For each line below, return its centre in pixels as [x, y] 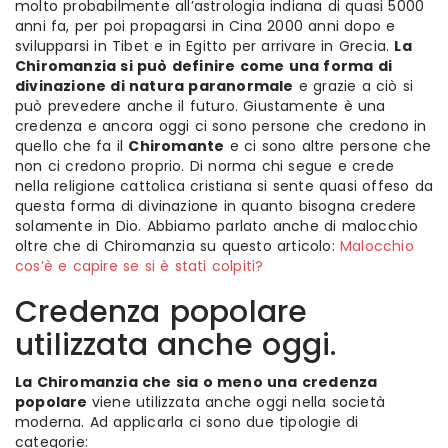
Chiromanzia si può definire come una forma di [204, 66]
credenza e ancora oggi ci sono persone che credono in [221, 126]
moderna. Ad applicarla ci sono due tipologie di [187, 422]
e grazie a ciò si [353, 86]
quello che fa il [72, 146]
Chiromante [176, 146]
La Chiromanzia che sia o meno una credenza [196, 382]
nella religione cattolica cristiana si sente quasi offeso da [224, 186]
